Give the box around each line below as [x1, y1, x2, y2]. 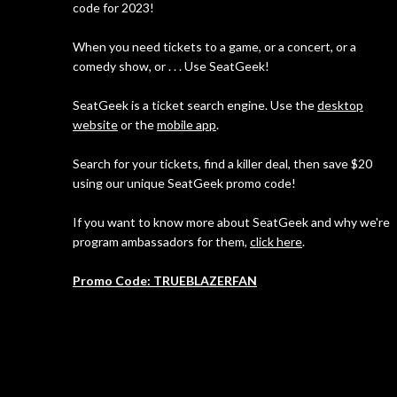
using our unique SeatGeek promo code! [73, 175, 296, 191]
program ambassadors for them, [73, 233, 250, 249]
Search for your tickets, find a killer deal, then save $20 [73, 155, 372, 171]
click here [250, 233, 302, 249]
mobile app [157, 116, 216, 132]
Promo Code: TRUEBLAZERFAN [73, 272, 257, 288]
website [73, 116, 118, 132]
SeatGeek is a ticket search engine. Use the [73, 97, 317, 113]
